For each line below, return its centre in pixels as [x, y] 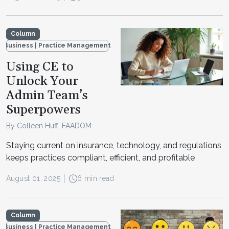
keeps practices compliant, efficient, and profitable [100, 158]
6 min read [96, 179]
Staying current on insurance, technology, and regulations [114, 146]
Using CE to [40, 67]
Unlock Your [42, 81]
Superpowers [43, 110]
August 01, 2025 [33, 179]
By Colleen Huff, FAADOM [49, 126]
